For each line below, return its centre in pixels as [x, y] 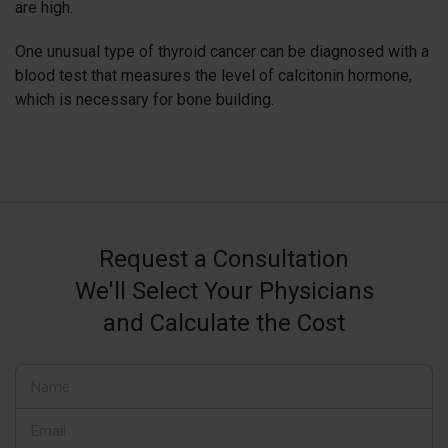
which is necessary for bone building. [144, 100]
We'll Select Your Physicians [224, 291]
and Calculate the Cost [224, 323]
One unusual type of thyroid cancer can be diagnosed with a [222, 52]
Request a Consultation [224, 259]
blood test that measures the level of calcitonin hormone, [213, 76]
